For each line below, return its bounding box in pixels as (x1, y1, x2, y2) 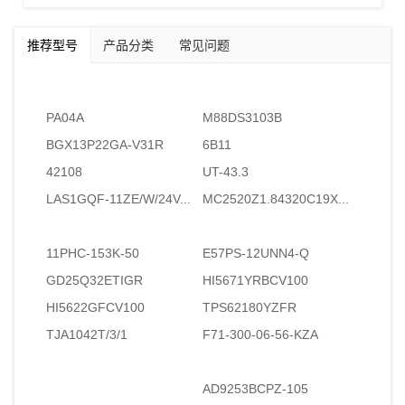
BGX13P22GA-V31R (46, 137, 164, 152)
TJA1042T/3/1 (46, 326, 127, 342)
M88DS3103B (202, 109, 282, 125)
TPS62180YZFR (202, 299, 297, 315)
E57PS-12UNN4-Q (202, 245, 309, 260)
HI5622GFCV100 (46, 299, 145, 315)
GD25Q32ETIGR (46, 272, 143, 287)
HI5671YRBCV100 (202, 272, 308, 287)
